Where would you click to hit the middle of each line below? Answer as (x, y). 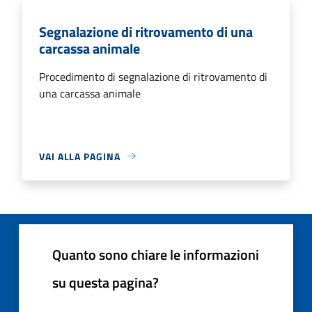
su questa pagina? (106, 282)
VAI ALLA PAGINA (80, 156)
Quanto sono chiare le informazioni (156, 254)
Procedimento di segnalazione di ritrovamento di (153, 76)
